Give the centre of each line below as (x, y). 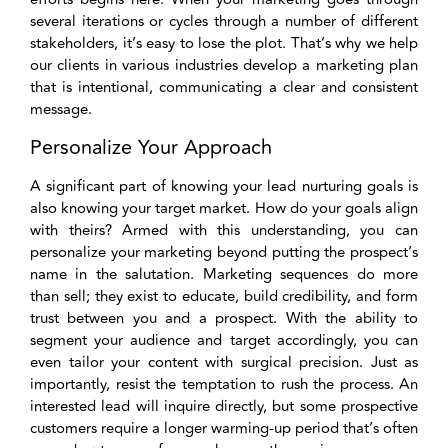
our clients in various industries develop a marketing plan (224, 66)
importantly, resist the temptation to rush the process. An (224, 384)
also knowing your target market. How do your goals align (224, 208)
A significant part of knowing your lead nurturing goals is (224, 186)
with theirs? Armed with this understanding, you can (224, 230)
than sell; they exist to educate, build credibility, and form (224, 296)
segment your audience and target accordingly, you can (224, 340)
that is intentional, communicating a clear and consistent (224, 88)
